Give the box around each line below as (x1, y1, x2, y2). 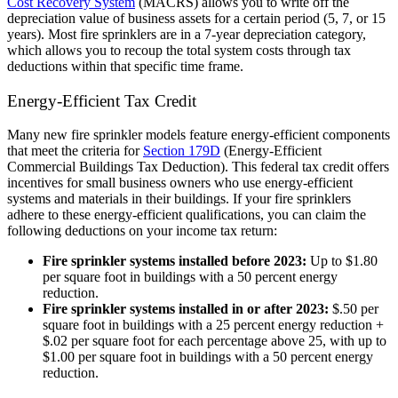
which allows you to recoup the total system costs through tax (7, 42, 351, 58)
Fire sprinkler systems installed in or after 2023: (43, 301, 332, 317)
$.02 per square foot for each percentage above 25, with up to (43, 333, 386, 349)
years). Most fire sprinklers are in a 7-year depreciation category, (7, 26, 366, 42)
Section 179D (143, 143, 220, 159)
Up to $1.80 (310, 253, 378, 269)
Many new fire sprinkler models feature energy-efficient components (7, 127, 390, 143)
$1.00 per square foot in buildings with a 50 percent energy (43, 349, 373, 365)
